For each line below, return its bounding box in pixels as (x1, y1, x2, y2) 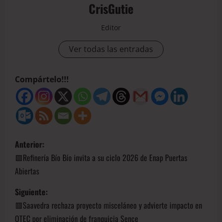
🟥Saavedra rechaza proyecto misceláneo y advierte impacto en (15, 199, 202, 212)
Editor (101, 23, 121, 33)
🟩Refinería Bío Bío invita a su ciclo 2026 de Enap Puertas (15, 152, 187, 164)
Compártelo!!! (15, 74, 69, 85)
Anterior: (15, 138, 44, 151)
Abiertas (15, 165, 39, 177)
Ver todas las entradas (69, 44, 153, 55)
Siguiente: (15, 186, 48, 198)
